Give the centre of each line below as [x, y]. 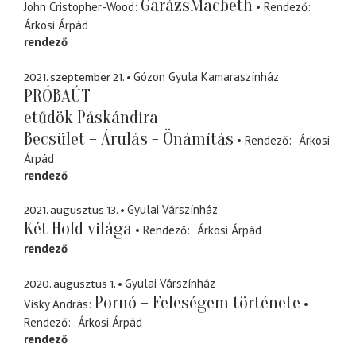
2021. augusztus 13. [71, 211]
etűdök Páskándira [91, 117]
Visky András [56, 304]
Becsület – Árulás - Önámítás [129, 139]
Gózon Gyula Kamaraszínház [206, 76]
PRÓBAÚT [57, 96]
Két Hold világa [78, 229]
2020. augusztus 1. [70, 284]
